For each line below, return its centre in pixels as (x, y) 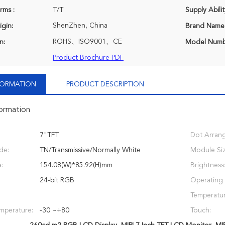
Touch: (201, 210)
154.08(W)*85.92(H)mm (76, 165)
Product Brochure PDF (88, 58)
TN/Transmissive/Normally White (90, 150)
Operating (207, 180)
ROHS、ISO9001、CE (87, 42)
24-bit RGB (57, 180)
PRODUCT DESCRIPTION (105, 84)
